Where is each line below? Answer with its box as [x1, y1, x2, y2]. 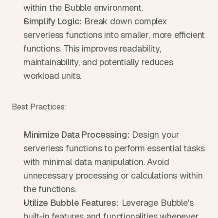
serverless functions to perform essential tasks [23, 143, 205, 154]
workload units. [23, 70, 82, 81]
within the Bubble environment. [23, 2, 143, 13]
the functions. [23, 183, 76, 195]
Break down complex [82, 16, 167, 27]
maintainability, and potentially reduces [23, 56, 173, 68]
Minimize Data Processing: [23, 129, 130, 140]
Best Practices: [12, 102, 67, 112]
